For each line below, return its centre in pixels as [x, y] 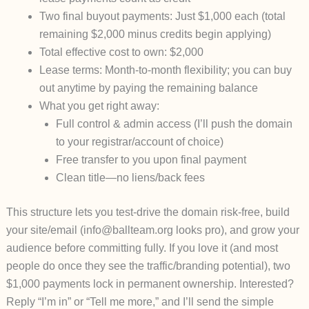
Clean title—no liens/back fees [130, 178]
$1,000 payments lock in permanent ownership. [122, 284]
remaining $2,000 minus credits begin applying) [155, 34]
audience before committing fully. [87, 248]
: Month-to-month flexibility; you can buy [195, 70]
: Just [183, 17]
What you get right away [98, 106]
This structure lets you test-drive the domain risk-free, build [148, 212]
